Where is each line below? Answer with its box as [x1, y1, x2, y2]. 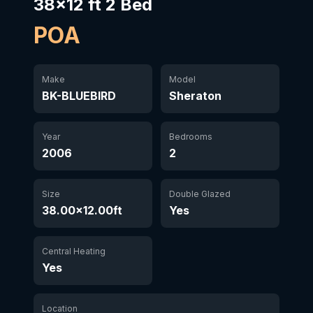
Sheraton [169, 89, 221, 103]
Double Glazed [169, 189, 231, 199]
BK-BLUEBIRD [42, 89, 116, 103]
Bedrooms [169, 131, 212, 142]
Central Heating [42, 246, 105, 256]
